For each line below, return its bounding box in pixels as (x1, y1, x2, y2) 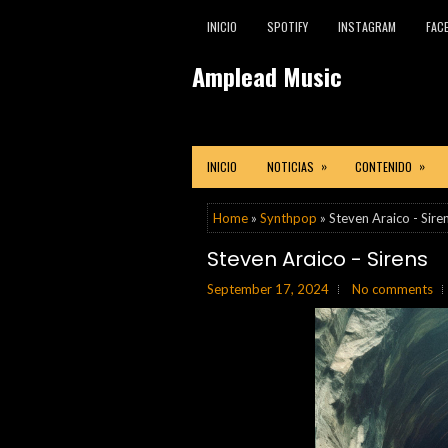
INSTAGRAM (338, 18, 396, 35)
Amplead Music (192, 58, 342, 94)
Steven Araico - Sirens (207, 245, 428, 273)
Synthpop (260, 210, 317, 226)
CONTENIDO (355, 158, 412, 175)
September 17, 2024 (207, 281, 329, 297)
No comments (352, 281, 433, 297)
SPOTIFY (267, 18, 308, 35)
